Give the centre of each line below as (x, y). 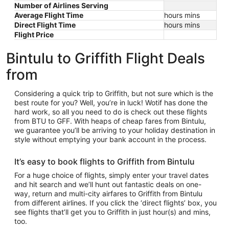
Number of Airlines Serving (61, 5)
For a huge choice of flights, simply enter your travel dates (111, 175)
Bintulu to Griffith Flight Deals (106, 58)
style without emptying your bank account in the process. (110, 139)
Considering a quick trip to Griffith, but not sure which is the (114, 93)
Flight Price (34, 35)
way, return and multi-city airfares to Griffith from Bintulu (108, 193)
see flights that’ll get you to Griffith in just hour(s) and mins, (112, 212)
